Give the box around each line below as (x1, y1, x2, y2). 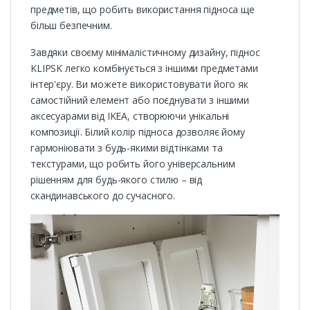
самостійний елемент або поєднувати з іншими (30, 93, 249, 107)
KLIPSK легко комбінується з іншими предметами (30, 62, 258, 75)
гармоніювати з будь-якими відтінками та (30, 141, 223, 155)
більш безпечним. (30, 19, 112, 33)
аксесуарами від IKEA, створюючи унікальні (30, 109, 230, 123)
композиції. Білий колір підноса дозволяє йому (30, 125, 245, 139)
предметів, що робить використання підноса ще (30, 3, 255, 17)
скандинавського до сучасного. (30, 189, 175, 203)
